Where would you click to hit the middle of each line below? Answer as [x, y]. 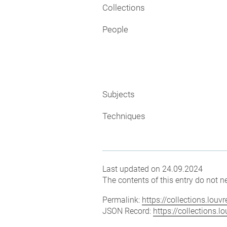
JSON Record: [128, 211]
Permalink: [122, 200]
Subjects [119, 94]
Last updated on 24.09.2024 [153, 169]
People [115, 29]
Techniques [124, 116]
